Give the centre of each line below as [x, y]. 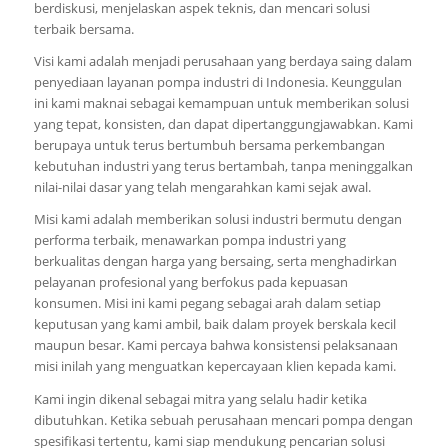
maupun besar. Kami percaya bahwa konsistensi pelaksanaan [215, 345]
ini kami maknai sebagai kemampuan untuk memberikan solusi [221, 103]
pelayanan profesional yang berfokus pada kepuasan [190, 282]
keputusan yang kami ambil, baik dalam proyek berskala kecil [214, 324]
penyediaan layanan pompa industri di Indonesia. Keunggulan [217, 82]
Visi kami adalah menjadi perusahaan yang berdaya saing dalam [222, 61]
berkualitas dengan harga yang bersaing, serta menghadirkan [215, 261]
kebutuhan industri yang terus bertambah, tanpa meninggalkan [223, 166]
